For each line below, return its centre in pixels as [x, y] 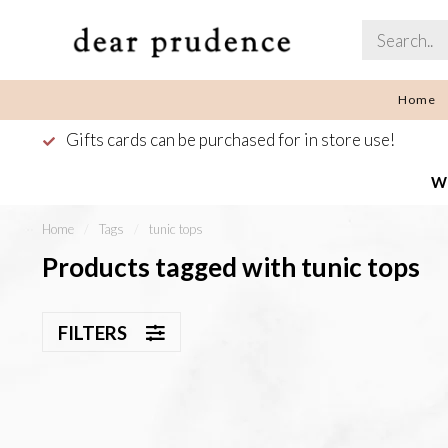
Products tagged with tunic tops [231, 267]
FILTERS [94, 333]
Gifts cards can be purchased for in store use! [229, 139]
